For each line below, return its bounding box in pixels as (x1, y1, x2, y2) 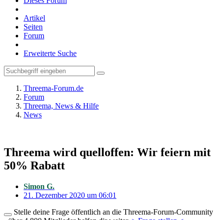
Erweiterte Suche (24, 49, 77, 57)
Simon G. (24, 182, 55, 191)
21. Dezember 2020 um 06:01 (24, 191, 116, 199)
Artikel (24, 14, 45, 22)
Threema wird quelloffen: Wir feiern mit (4, 145, 211, 159)
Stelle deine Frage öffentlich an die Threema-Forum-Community (12, 207, 213, 216)
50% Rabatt (4, 159, 65, 172)
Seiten (24, 23, 43, 31)
